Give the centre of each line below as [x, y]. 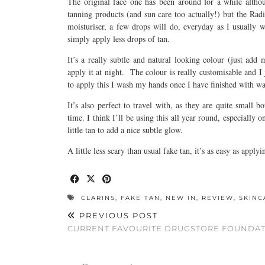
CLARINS [98, 198]
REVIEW [218, 198]
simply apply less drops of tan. [119, 39]
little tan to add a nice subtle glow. [125, 130]
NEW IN [181, 198]
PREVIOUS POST [117, 215]
